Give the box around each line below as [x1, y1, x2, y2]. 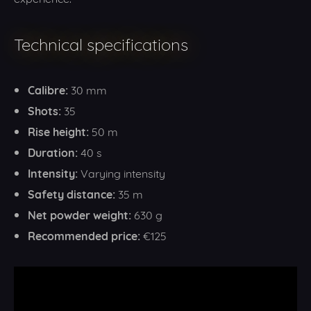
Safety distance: [28, 185, 115, 202]
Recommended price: [28, 226, 140, 244]
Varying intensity [78, 165, 165, 180]
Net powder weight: [28, 205, 131, 223]
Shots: [28, 101, 61, 119]
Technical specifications [14, 31, 188, 54]
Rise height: [28, 122, 89, 140]
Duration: [28, 143, 78, 160]
